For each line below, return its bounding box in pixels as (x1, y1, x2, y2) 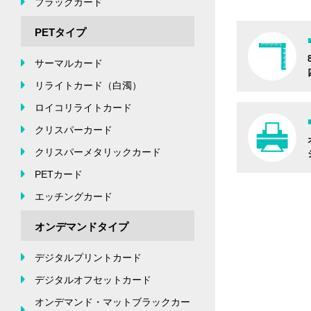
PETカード (35, 168, 83, 180)
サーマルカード (35, 57, 103, 69)
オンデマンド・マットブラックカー (35, 296, 190, 308)
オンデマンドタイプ (35, 220, 128, 233)
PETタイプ (35, 26, 86, 38)
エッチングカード (35, 190, 112, 202)
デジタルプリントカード (35, 251, 142, 263)
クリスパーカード (35, 124, 112, 135)
